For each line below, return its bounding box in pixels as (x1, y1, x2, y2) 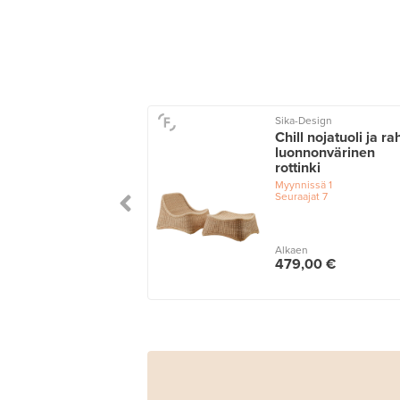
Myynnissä (274, 179, 326, 192)
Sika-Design (274, 114, 332, 128)
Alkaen (274, 244, 308, 257)
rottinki (274, 159, 321, 178)
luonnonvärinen (274, 144, 375, 162)
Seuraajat (274, 190, 320, 204)
